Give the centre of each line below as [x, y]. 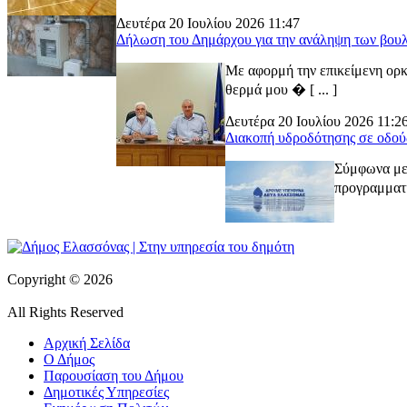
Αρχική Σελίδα [87, 343]
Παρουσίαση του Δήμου [114, 376]
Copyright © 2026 [60, 280]
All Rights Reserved [65, 313]
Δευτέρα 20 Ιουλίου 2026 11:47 [208, 24]
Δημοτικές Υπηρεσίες [106, 392]
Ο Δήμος [69, 360]
